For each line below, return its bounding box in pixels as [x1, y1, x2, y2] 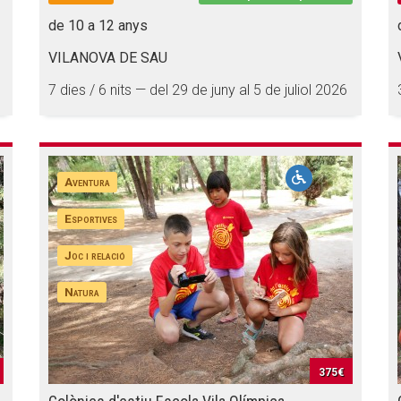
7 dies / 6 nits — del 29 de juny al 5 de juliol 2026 [48, 81, 347, 98]
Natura [64, 285, 100, 299]
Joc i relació [64, 248, 126, 262]
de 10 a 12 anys [48, 17, 148, 34]
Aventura [64, 175, 111, 189]
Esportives [64, 211, 118, 226]
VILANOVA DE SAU [48, 49, 167, 66]
